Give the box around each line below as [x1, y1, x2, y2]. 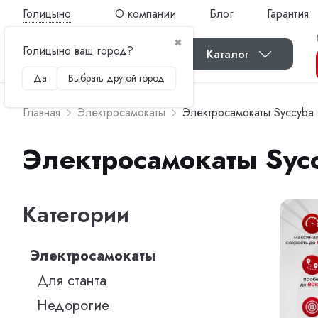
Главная [23, 104, 60, 121]
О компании [115, 5, 176, 22]
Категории [23, 199, 129, 231]
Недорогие [37, 295, 109, 316]
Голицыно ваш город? [23, 42, 133, 59]
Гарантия [266, 5, 309, 22]
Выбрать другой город [68, 70, 165, 85]
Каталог [206, 45, 249, 62]
